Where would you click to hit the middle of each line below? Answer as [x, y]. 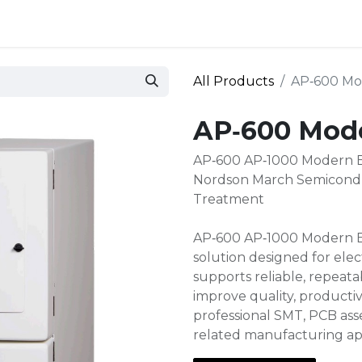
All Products [234, 81]
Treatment [229, 199]
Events [120, 23]
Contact [195, 23]
